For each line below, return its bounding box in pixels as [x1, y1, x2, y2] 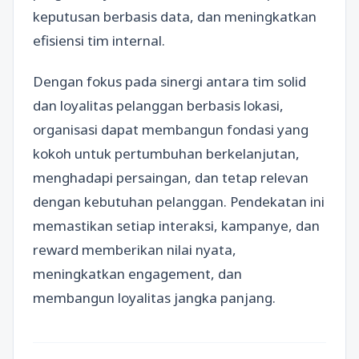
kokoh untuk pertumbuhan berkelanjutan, [33, 143, 300, 163]
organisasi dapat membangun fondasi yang [33, 119, 309, 139]
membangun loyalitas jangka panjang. [33, 288, 276, 307]
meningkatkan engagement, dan [33, 264, 242, 283]
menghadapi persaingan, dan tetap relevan [33, 167, 309, 187]
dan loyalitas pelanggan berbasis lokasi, [33, 95, 284, 115]
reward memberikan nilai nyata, [33, 240, 236, 259]
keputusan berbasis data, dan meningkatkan [33, 6, 317, 26]
